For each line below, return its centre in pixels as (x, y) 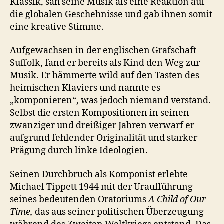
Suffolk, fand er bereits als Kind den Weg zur (105, 63)
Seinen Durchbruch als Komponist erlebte (99, 174)
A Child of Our (177, 199)
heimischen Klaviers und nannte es (85, 88)
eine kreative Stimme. (58, 27)
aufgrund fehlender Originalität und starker (104, 138)
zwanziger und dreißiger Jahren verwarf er (102, 126)
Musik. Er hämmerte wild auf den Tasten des (105, 76)
